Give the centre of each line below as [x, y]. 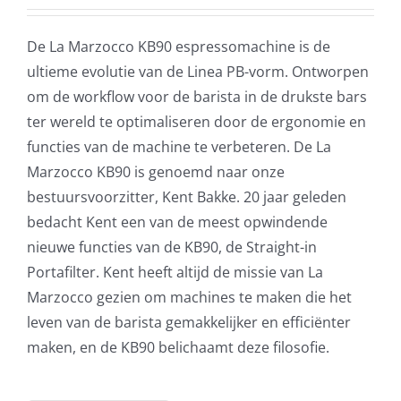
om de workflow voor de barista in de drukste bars [197, 97]
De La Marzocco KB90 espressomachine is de [179, 47]
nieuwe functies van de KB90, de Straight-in [172, 247]
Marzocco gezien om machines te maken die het [189, 298]
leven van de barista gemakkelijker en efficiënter [189, 323]
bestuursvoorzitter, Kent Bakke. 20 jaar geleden [187, 197]
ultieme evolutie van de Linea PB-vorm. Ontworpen [198, 72]
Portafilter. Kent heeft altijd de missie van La [175, 273]
